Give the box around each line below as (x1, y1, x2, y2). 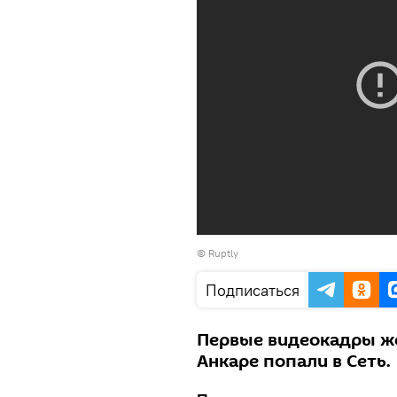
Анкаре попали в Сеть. (197, 349, 395, 374)
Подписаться (206, 280, 300, 300)
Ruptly (208, 246, 238, 260)
